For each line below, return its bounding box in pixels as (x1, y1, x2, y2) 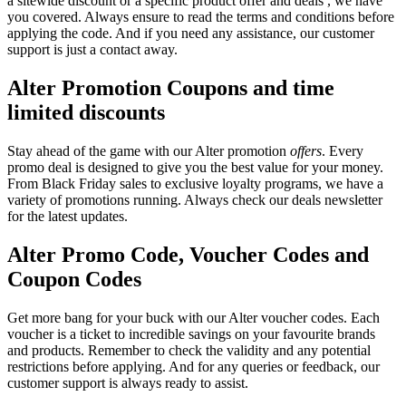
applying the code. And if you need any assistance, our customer (7, 25, 374, 41)
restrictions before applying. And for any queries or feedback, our (7, 358, 380, 374)
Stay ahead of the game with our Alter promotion (7, 142, 290, 159)
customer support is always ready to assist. (7, 374, 248, 391)
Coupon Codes (7, 266, 141, 291)
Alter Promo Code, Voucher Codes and (7, 242, 369, 266)
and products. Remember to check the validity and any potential (7, 342, 371, 358)
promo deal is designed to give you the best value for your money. (7, 159, 383, 175)
